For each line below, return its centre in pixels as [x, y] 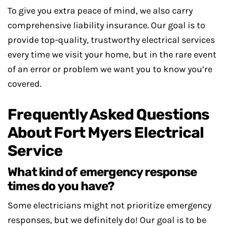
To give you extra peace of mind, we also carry [100, 11]
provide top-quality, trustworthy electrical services [111, 40]
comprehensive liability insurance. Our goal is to [106, 25]
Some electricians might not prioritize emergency [109, 205]
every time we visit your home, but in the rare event [112, 54]
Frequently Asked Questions [109, 115]
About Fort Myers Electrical [106, 133]
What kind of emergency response [102, 172]
